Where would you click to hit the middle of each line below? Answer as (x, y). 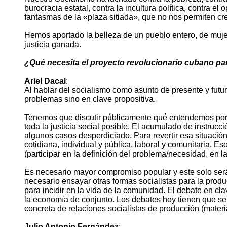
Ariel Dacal (45, 81)
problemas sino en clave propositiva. (90, 99)
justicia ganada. (53, 45)
